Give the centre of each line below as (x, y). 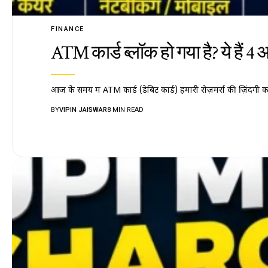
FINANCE (68, 29)
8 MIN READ (126, 110)
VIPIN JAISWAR (83, 110)
